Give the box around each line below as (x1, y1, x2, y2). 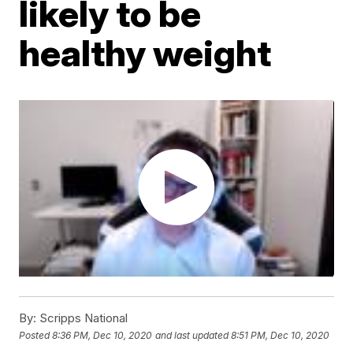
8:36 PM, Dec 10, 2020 (52, 329, 153, 341)
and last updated (155, 329, 229, 341)
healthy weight (19, 31, 272, 75)
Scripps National (36, 310, 128, 326)
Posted (19, 329, 53, 341)
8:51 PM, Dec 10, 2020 (231, 329, 330, 341)
